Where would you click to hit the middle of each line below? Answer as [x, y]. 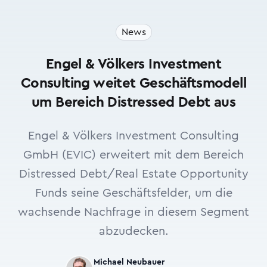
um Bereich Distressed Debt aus [133, 103]
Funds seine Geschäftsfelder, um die [133, 193]
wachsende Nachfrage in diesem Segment [133, 212]
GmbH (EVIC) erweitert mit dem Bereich [133, 155]
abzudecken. [133, 231]
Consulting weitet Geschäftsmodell [133, 83]
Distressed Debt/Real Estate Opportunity [133, 174]
